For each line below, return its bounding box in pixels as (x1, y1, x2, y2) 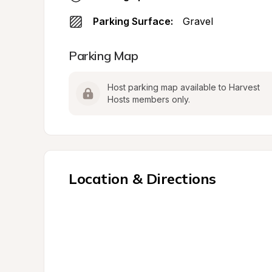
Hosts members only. (107, 94, 190, 104)
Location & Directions (69, 169, 216, 188)
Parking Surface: (93, 15, 173, 27)
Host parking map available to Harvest (107, 82, 260, 92)
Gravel (183, 15, 213, 27)
